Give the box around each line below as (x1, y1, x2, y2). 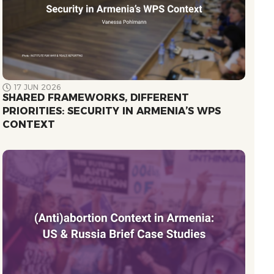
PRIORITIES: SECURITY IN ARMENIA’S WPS (2, 105, 221, 117)
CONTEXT (2, 119, 56, 131)
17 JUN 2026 (14, 83, 62, 92)
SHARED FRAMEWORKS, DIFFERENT (2, 92, 190, 104)
